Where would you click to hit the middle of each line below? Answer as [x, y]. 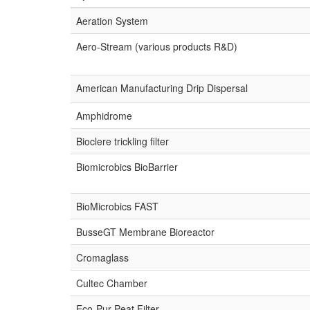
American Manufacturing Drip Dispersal [162, 88]
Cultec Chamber [112, 283]
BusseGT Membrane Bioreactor [145, 232]
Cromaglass [102, 257]
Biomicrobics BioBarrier [127, 167]
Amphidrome [104, 116]
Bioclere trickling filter [122, 141]
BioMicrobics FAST [117, 206]
